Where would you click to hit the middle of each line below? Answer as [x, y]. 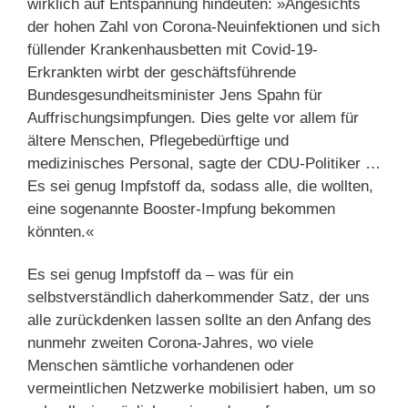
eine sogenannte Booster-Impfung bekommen [181, 209]
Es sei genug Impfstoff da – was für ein [160, 274]
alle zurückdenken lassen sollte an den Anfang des [199, 320]
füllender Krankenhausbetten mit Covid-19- [173, 49]
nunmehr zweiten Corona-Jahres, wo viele [170, 342]
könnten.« [61, 231]
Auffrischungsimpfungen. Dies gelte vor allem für [193, 117]
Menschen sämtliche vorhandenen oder [161, 365]
